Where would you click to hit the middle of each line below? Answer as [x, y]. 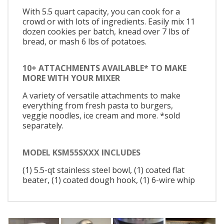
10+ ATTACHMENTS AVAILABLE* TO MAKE [104, 68]
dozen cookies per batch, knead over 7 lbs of [106, 31]
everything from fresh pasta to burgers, [98, 106]
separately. [43, 126]
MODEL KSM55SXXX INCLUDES [81, 152]
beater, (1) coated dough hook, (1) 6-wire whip [109, 180]
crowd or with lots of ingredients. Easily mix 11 [109, 21]
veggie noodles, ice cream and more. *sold [101, 116]
